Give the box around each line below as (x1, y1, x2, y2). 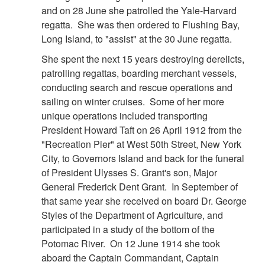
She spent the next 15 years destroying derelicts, (41, 52, 244, 66)
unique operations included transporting (41, 109, 208, 123)
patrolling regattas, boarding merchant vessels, (41, 66, 237, 80)
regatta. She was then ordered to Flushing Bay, (41, 18, 240, 32)
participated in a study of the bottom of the (41, 222, 215, 237)
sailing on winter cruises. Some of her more (41, 95, 224, 109)
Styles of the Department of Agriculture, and (41, 208, 223, 222)
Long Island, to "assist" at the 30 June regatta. (41, 32, 232, 46)
